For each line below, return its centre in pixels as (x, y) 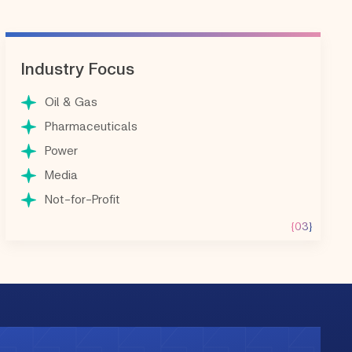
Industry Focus (77, 68)
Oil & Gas (71, 101)
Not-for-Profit (82, 199)
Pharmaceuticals (91, 126)
